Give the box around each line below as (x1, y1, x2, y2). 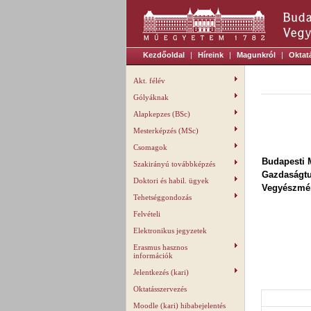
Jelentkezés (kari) (133, 268, 189, 276)
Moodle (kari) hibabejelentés (133, 301, 226, 310)
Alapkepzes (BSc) (133, 110, 190, 118)
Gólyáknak (133, 93, 169, 101)
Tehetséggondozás (133, 193, 192, 201)
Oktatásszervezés (133, 285, 187, 293)
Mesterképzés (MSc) (133, 126, 199, 135)
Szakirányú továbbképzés (133, 160, 215, 168)
